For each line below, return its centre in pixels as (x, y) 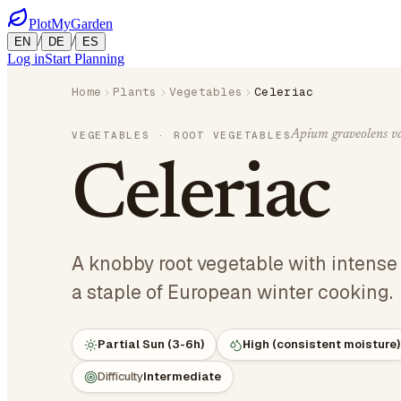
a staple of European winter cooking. (232, 292)
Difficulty (120, 376)
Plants (135, 92)
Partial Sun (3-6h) (151, 344)
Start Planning (85, 59)
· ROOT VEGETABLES (221, 135)
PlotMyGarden (71, 24)
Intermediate (182, 376)
